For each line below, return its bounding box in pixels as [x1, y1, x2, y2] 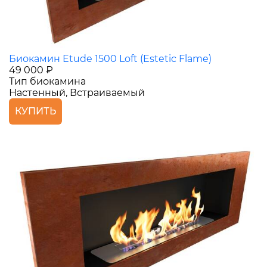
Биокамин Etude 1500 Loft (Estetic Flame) [9, 53, 212, 65]
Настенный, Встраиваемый [9, 87, 145, 99]
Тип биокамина [9, 76, 86, 88]
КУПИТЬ [15, 105, 56, 117]
